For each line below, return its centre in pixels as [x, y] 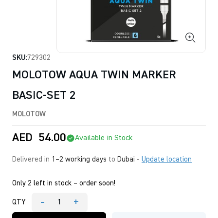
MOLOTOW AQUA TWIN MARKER [94, 75]
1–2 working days [79, 159]
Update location [167, 159]
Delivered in [32, 159]
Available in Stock [104, 138]
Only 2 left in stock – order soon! [64, 183]
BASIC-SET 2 [44, 95]
